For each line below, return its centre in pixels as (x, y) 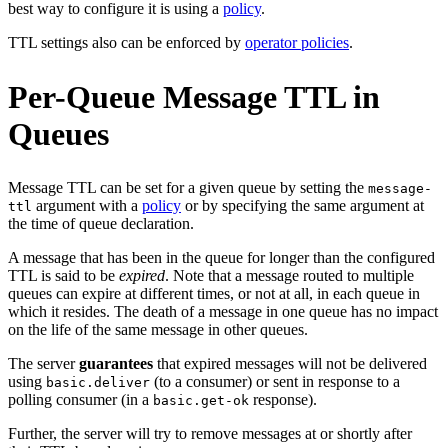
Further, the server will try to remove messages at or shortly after (210, 434)
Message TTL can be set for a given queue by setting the (188, 188)
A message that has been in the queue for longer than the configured (221, 258)
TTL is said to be (63, 276)
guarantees (116, 364)
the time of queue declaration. (101, 224)
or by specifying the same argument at (302, 206)
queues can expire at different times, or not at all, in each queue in (214, 294)
